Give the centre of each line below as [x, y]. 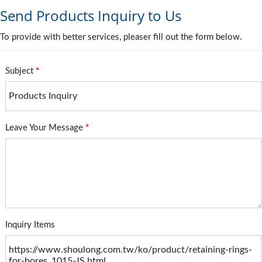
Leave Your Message [45, 128]
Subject [20, 71]
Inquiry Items [30, 225]
